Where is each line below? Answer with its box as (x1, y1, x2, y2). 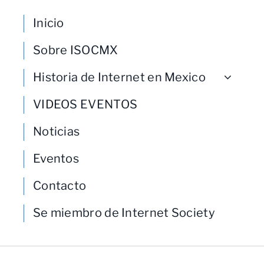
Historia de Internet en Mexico (32, 70, 206, 84)
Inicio (32, 15, 64, 30)
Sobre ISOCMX (32, 42, 118, 57)
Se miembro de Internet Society (32, 205, 215, 220)
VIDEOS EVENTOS (32, 97, 138, 111)
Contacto (32, 178, 87, 193)
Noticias (32, 124, 80, 138)
